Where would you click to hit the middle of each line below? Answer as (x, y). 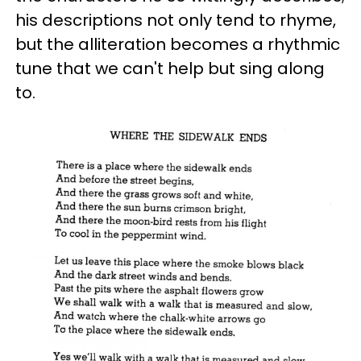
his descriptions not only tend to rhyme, (176, 20)
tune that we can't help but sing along (170, 68)
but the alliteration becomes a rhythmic (178, 44)
